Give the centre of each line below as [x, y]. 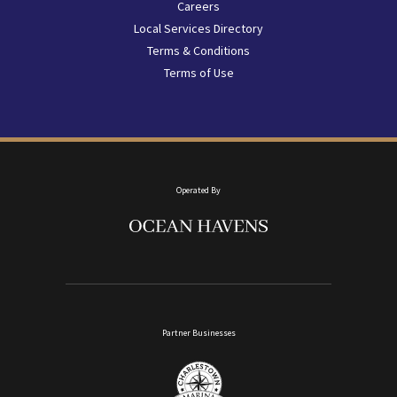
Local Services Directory [198, 28]
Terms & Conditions [198, 50]
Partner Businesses [198, 332]
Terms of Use [198, 72]
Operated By [198, 190]
